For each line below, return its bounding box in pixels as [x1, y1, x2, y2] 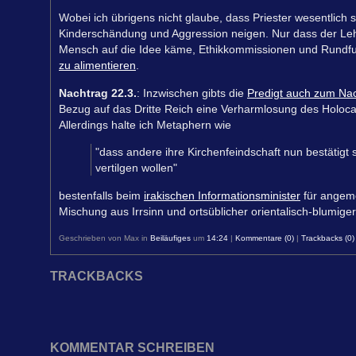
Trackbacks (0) [301, 233, 354, 242]
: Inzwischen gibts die [137, 86, 247, 99]
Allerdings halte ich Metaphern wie [59, 118, 231, 131]
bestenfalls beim [59, 188, 144, 202]
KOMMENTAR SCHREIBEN [50, 340, 215, 354]
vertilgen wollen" [95, 161, 177, 175]
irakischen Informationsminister [144, 188, 300, 202]
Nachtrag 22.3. [59, 86, 137, 99]
